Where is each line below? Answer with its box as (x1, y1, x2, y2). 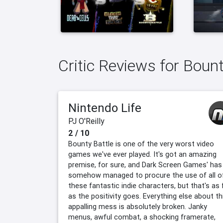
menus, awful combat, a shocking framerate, (68, 213, 216, 222)
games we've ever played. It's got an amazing (68, 150, 217, 159)
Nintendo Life (68, 101, 141, 115)
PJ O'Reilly (68, 116, 105, 126)
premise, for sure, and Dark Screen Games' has (68, 160, 222, 170)
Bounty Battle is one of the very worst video (68, 139, 214, 149)
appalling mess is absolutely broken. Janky (68, 202, 207, 212)
